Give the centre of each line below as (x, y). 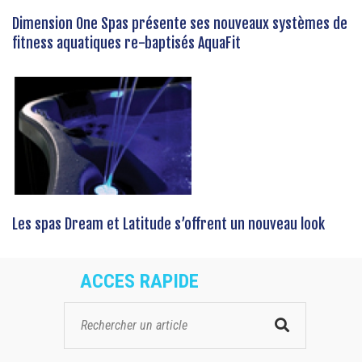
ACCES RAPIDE (139, 282)
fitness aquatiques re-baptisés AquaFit (126, 43)
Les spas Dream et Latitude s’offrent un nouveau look (168, 224)
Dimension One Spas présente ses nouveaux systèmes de (180, 24)
